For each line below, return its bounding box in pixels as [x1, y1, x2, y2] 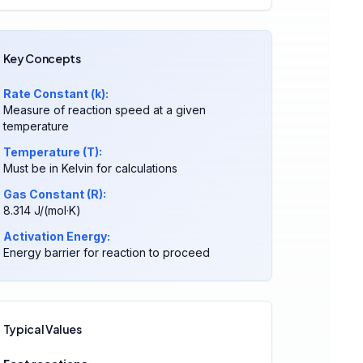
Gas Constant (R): [2, 187, 106, 201]
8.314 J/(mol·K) [2, 203, 81, 217]
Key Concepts [2, 51, 81, 66]
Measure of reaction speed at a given [2, 103, 206, 117]
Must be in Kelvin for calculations [2, 161, 177, 175]
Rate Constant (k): [2, 87, 109, 100]
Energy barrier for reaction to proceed [2, 246, 210, 259]
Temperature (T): [2, 145, 102, 159]
